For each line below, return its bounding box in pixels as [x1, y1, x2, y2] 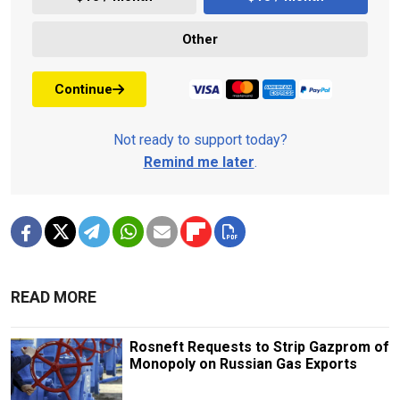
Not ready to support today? [112, 131, 287, 149]
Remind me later [143, 154, 254, 171]
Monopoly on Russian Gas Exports [129, 355, 357, 373]
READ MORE [11, 288, 96, 307]
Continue [54, 80, 112, 97]
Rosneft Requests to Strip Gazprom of [129, 338, 389, 356]
